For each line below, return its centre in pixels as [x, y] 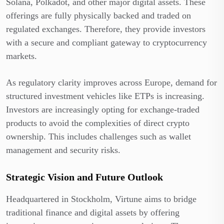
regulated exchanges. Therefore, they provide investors [106, 29]
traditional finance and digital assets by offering [93, 212]
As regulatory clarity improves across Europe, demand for [111, 82]
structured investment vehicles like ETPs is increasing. [105, 96]
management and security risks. [63, 150]
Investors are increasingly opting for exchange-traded [103, 109]
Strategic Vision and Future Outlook [84, 177]
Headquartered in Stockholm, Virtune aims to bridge [101, 199]
